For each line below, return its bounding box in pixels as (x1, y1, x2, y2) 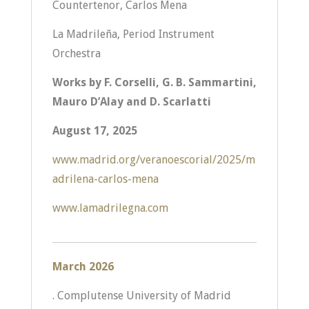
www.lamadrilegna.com (52, 201, 168, 215)
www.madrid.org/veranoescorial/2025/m (52, 153, 255, 166)
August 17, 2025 (52, 124, 137, 137)
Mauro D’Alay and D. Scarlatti (52, 95, 211, 108)
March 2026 (52, 260, 114, 273)
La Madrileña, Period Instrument (52, 28, 215, 41)
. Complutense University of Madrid (52, 289, 231, 302)
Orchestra (52, 47, 101, 60)
